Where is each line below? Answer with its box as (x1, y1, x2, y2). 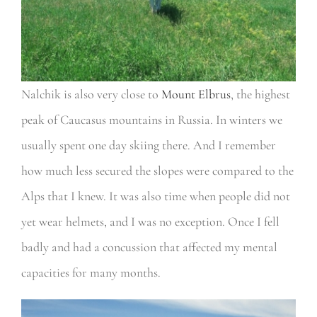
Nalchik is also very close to (21, 86, 161, 102)
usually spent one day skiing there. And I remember (21, 137, 276, 153)
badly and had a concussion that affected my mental (21, 238, 277, 255)
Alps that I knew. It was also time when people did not (21, 188, 290, 204)
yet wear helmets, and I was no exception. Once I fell (21, 213, 279, 229)
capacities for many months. (21, 264, 161, 280)
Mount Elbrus (161, 86, 231, 102)
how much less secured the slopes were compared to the (21, 162, 294, 178)
